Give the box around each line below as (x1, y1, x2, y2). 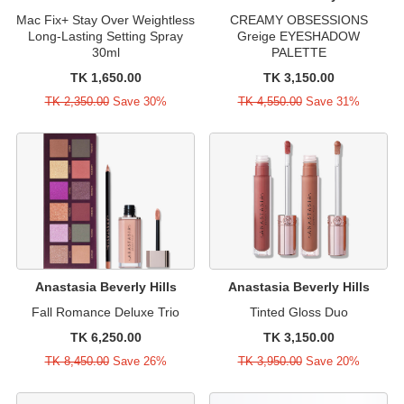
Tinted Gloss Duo (249, 304, 348, 319)
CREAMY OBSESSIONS (229, 12, 368, 27)
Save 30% (108, 94, 167, 108)
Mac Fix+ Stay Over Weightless (16, 12, 195, 27)
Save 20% (301, 353, 360, 368)
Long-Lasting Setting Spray (28, 28, 183, 43)
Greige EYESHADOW (237, 28, 360, 43)
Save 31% (301, 94, 360, 108)
